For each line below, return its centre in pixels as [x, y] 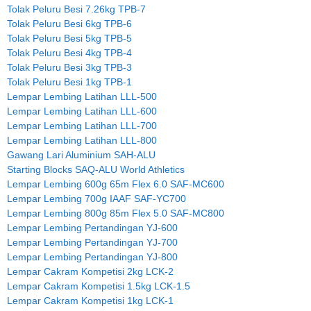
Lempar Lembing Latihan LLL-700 [82, 125]
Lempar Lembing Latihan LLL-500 [82, 96]
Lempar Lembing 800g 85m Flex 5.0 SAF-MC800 [116, 213]
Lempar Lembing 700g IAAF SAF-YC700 [96, 198]
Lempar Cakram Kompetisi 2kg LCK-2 [90, 271]
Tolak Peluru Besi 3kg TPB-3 [69, 67]
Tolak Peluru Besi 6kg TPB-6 [69, 23]
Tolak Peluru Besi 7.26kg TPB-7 [76, 9]
